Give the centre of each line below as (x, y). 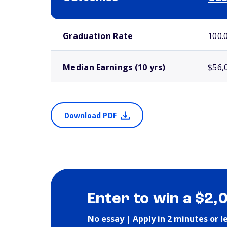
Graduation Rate (98, 36)
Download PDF (90, 115)
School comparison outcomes (86, 23)
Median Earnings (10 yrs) (114, 67)
